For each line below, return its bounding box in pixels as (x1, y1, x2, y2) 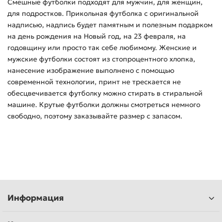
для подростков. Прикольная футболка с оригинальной (7, 9, 199, 18)
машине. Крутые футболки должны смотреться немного (7, 100, 200, 109)
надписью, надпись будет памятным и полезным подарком (7, 20, 213, 29)
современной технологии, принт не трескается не (7, 77, 181, 86)
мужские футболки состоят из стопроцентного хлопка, (7, 55, 195, 63)
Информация (7, 193, 64, 203)
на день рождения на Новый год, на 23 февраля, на (7, 32, 186, 41)
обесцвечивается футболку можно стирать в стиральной (7, 89, 203, 98)
